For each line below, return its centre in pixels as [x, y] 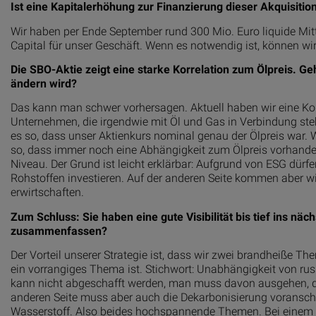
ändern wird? [44, 83]
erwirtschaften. [47, 193]
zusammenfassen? [59, 231]
